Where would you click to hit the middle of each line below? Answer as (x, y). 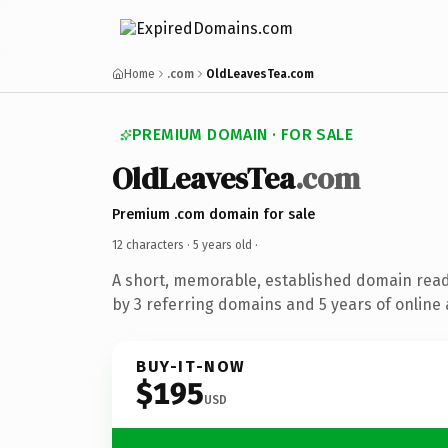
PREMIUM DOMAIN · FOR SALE (242, 134)
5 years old (222, 244)
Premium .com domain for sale (213, 214)
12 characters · (152, 244)
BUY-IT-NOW (191, 366)
